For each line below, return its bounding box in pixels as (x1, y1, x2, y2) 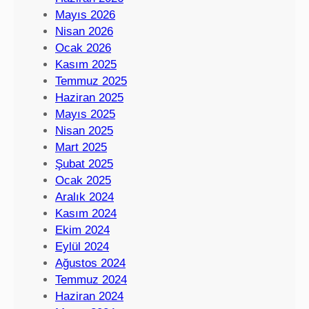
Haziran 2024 (55, 290, 123, 303)
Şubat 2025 (55, 157, 113, 171)
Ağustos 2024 (55, 257, 126, 270)
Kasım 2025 (55, 58, 117, 72)
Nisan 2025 (55, 124, 113, 138)
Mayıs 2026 (55, 8, 115, 22)
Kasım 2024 (55, 207, 117, 221)
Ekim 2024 (55, 223, 110, 237)
